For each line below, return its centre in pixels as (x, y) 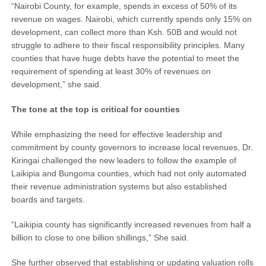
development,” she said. (56, 85)
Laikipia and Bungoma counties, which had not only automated (129, 174)
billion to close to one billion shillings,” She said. (100, 238)
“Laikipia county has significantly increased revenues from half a (131, 225)
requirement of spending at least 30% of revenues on (111, 72)
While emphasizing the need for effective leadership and (116, 134)
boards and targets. (48, 200)
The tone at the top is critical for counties (95, 110)
